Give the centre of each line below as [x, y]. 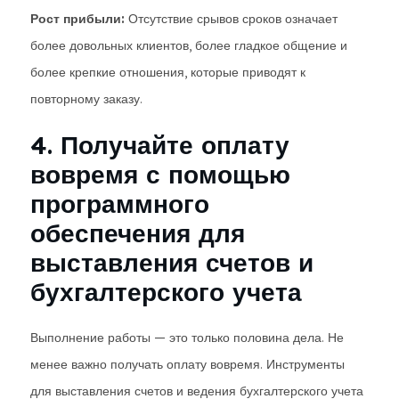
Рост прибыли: [77, 19]
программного [120, 204]
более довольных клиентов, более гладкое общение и [189, 45]
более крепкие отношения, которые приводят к [168, 72]
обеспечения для [138, 233]
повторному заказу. [86, 99]
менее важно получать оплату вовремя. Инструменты [187, 364]
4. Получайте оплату [160, 145]
